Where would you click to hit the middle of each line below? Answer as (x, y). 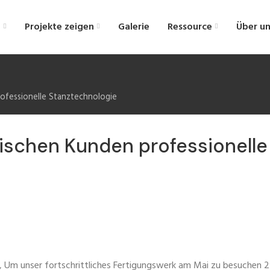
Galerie (134, 27)
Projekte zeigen (59, 27)
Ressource (190, 27)
